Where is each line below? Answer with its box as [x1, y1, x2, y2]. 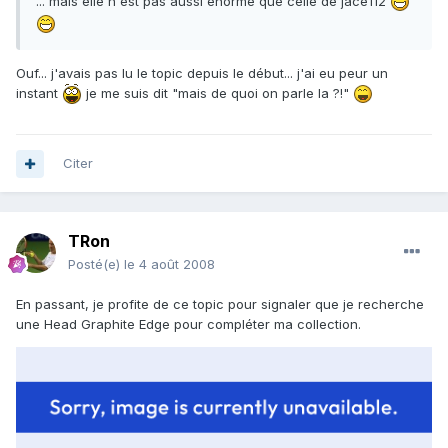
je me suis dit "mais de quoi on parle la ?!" [82, 84, 353, 101]
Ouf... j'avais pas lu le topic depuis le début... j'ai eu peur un [16, 64, 388, 81]
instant [16, 84, 62, 101]
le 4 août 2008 [124, 256, 215, 273]
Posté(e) [68, 256, 124, 273]
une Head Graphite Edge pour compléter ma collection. [16, 316, 361, 333]
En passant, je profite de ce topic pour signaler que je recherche [16, 296, 424, 313]
